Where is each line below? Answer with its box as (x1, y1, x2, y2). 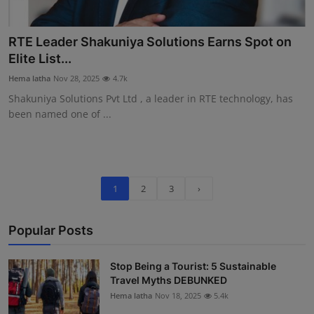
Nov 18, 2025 (155, 290, 201, 301)
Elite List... (8, 51, 71, 67)
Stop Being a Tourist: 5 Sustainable (110, 260, 276, 273)
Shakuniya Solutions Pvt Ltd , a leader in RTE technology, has (8, 92, 293, 106)
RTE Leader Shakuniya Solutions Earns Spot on (8, 34, 292, 50)
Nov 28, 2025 (53, 73, 100, 84)
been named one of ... (8, 107, 111, 121)
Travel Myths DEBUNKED (110, 274, 227, 287)
